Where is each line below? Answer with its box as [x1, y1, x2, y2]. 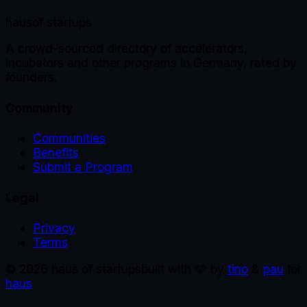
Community [5, 100, 73, 115]
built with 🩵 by [141, 261, 224, 276]
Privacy [33, 220, 75, 235]
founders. [5, 70, 58, 85]
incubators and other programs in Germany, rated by [5, 56, 297, 71]
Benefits [33, 145, 79, 160]
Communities [33, 131, 106, 146]
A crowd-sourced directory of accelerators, [5, 41, 247, 56]
